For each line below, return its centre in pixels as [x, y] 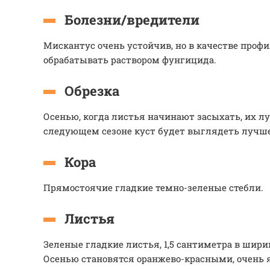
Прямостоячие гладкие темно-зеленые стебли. [153, 187]
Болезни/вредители [132, 20]
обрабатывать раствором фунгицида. [131, 60]
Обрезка [92, 91]
